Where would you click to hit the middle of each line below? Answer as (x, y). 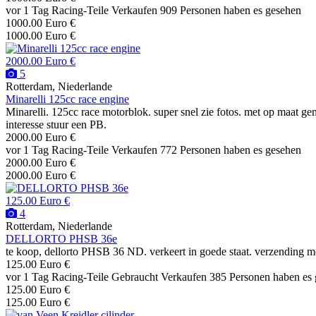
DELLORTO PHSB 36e (61, 239)
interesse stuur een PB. (56, 125)
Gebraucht (135, 277)
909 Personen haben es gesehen (231, 11)
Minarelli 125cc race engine (67, 99)
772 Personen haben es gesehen (231, 150)
